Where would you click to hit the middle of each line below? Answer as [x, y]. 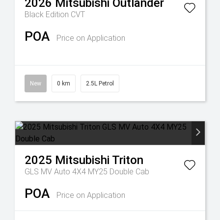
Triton [128, 160]
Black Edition [48, 14]
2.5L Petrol [100, 83]
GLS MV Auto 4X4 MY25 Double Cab [87, 172]
